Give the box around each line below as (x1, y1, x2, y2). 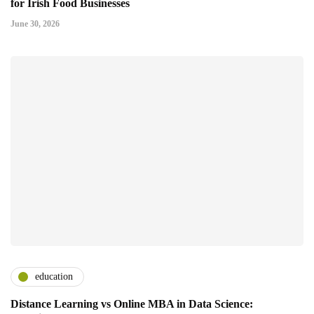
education (35, 271, 73, 282)
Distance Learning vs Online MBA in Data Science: (11, 297, 253, 310)
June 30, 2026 (11, 18, 60, 29)
